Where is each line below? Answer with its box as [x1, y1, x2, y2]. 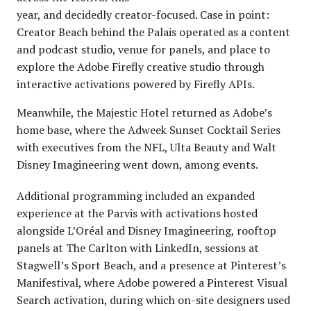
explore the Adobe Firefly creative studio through [17, 58, 264, 74]
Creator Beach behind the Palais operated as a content [17, 24, 290, 40]
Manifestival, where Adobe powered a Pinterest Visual [17, 274, 287, 290]
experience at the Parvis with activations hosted [17, 205, 258, 221]
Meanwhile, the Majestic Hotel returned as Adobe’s [17, 104, 272, 120]
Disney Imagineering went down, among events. [17, 156, 258, 172]
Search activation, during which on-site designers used [17, 292, 290, 308]
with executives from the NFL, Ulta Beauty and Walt [17, 139, 276, 155]
